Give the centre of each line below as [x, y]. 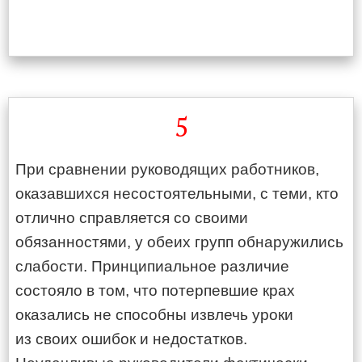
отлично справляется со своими [132, 218]
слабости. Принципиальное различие [152, 266]
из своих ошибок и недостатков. [131, 339]
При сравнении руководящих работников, [167, 169]
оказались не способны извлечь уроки [154, 315]
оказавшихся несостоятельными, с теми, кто [177, 194]
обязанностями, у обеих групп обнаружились [179, 242]
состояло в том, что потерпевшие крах [155, 290]
